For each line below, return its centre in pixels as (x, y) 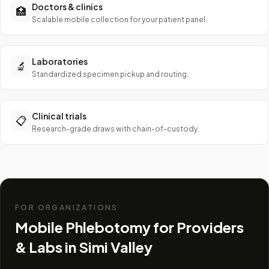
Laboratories (60, 61)
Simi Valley (116, 247)
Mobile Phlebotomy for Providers (129, 227)
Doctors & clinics (67, 7)
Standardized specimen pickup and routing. (110, 74)
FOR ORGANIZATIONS (67, 207)
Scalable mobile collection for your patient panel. (119, 20)
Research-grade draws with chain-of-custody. (116, 129)
